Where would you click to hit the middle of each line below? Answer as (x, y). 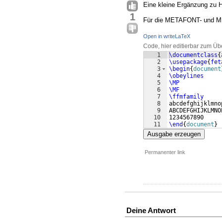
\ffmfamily (186, 97)
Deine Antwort (151, 211)
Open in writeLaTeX (167, 36)
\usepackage (188, 62)
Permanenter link (165, 152)
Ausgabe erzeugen (174, 134)
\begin (179, 69)
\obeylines (186, 76)
